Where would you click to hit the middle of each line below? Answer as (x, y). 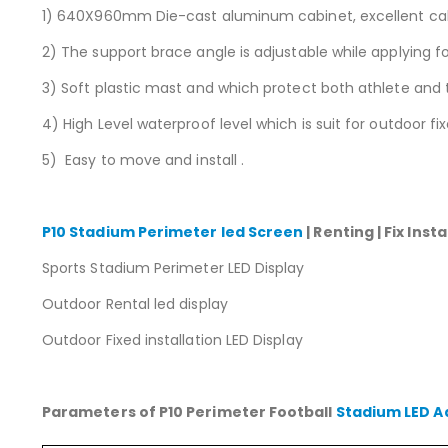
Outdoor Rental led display (135, 304)
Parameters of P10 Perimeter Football (189, 412)
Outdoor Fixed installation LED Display (172, 340)
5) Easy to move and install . (143, 160)
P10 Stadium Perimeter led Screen (173, 232)
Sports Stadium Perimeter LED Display (173, 268)
